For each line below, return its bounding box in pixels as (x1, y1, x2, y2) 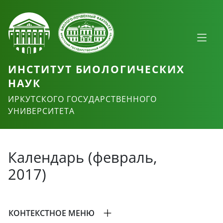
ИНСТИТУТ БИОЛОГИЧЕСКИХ (8, 62, 185, 76)
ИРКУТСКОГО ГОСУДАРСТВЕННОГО (8, 94, 157, 105)
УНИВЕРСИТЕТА (8, 106, 75, 117)
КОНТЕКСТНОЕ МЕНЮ (8, 208, 95, 219)
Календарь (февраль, (8, 147, 157, 167)
